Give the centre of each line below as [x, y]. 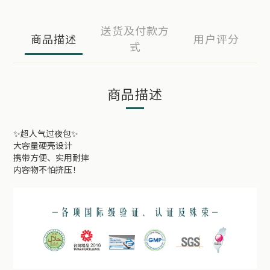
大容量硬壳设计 [43, 145]
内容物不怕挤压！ [47, 169]
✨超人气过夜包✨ [46, 133]
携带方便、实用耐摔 [51, 157]
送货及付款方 [135, 30]
